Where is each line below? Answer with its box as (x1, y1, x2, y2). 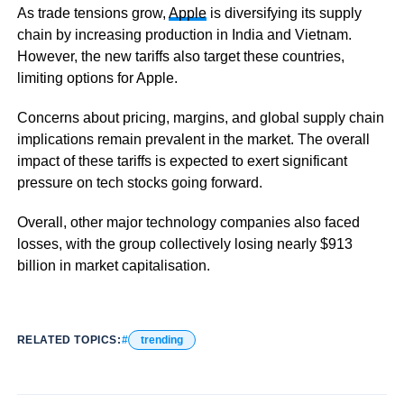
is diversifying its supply (206, 5, 362, 21)
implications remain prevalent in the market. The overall (16, 132, 370, 147)
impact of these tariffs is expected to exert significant (16, 153, 347, 169)
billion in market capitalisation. (16, 258, 210, 273)
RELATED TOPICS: (16, 334, 122, 346)
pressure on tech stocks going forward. (16, 175, 262, 190)
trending (140, 334, 183, 346)
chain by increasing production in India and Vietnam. (16, 27, 352, 42)
